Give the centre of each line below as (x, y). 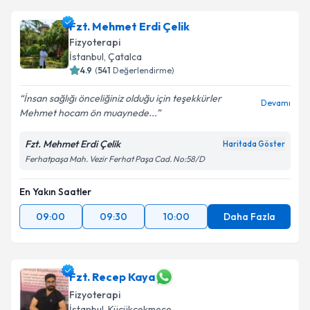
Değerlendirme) (144, 70)
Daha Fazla (249, 217)
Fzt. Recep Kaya (112, 277)
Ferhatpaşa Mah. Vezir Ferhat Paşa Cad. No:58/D (115, 159)
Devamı (276, 103)
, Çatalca (123, 57)
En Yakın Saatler (55, 192)
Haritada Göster (254, 144)
